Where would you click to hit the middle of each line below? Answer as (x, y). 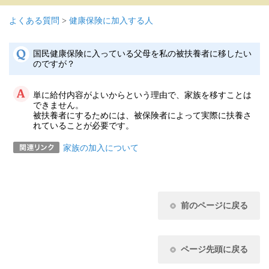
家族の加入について (101, 148)
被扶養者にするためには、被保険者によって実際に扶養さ (142, 115)
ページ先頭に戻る (214, 249)
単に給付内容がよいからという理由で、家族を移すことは (142, 95)
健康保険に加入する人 (111, 20)
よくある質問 (34, 20)
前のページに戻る (214, 205)
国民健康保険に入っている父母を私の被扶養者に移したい (142, 53)
